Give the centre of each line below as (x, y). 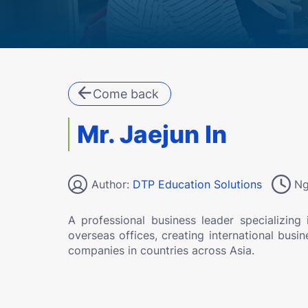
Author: (112, 184)
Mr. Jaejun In (152, 134)
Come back (126, 94)
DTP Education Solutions (197, 184)
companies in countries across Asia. (161, 250)
